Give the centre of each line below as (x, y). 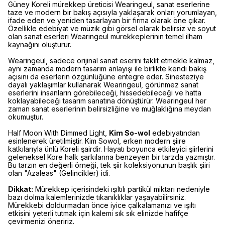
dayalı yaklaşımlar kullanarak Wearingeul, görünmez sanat (103, 85)
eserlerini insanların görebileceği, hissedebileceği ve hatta (105, 93)
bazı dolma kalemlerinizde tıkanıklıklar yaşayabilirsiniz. (97, 197)
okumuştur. (26, 117)
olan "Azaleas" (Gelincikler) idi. (59, 173)
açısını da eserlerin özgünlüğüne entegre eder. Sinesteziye (106, 77)
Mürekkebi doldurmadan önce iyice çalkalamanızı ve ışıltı (102, 205)
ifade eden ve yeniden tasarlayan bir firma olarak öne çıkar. (107, 20)
